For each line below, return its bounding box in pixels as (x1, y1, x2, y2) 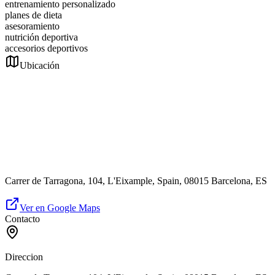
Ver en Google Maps (20, 203, 100, 214)
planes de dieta (5, 10, 62, 21)
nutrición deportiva (5, 32, 78, 43)
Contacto (5, 214, 40, 225)
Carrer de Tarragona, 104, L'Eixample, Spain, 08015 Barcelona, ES (5, 176, 267, 187)
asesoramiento (5, 21, 60, 32)
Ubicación (20, 60, 60, 71)
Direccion (5, 252, 43, 263)
